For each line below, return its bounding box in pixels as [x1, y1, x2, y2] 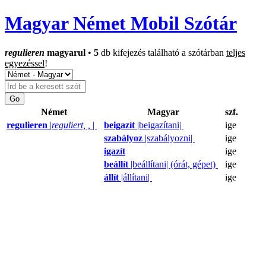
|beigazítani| [135, 119, 183, 130]
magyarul [45, 47, 85, 58]
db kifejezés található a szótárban [99, 47, 226, 58]
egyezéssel [5, 58, 45, 68]
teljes [226, 47, 245, 58]
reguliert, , [52, 119, 93, 130]
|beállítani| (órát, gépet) [128, 159, 218, 169]
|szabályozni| [142, 132, 195, 143]
